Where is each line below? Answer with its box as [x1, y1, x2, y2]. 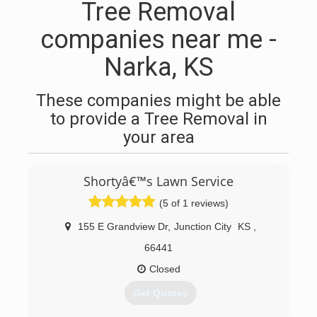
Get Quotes [132, 287, 188, 299]
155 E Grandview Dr [77, 221, 168, 232]
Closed [149, 263, 180, 275]
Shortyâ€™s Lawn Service [83, 173, 234, 190]
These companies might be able [36, 91, 281, 110]
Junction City [173, 221, 231, 232]
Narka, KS [103, 52, 214, 82]
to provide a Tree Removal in [50, 109, 267, 129]
